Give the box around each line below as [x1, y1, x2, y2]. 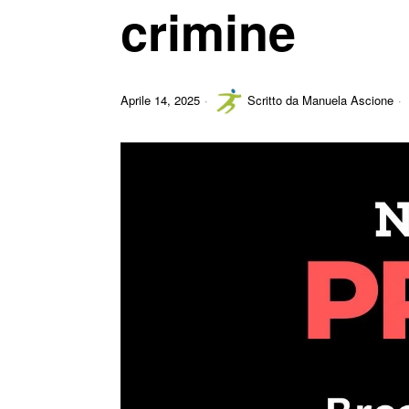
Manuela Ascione [302, 91, 393, 109]
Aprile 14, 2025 [121, 91, 200, 109]
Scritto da [247, 91, 302, 109]
